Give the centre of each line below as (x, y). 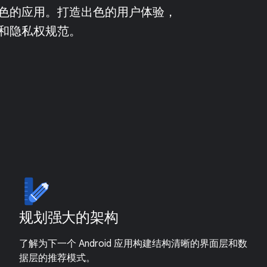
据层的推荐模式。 (57, 258)
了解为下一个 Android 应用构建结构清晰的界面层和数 (133, 244)
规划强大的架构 (69, 218)
